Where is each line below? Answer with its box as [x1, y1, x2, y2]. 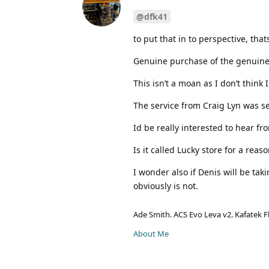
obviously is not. [133, 180, 198, 192]
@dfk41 [136, 10, 168, 22]
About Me [133, 228, 169, 239]
